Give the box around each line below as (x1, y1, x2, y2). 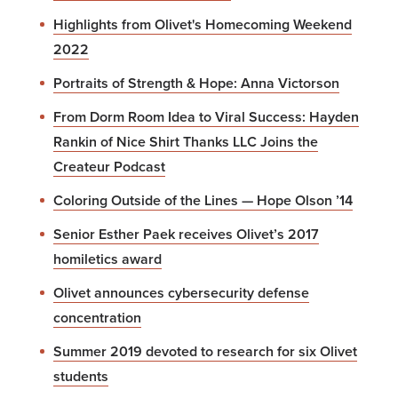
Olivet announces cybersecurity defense (53, 283, 309, 303)
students (53, 366, 108, 386)
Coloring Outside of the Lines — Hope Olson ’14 (53, 190, 353, 211)
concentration (53, 307, 141, 328)
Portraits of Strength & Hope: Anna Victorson (53, 73, 339, 93)
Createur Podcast (53, 156, 165, 177)
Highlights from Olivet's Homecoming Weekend (53, 14, 352, 35)
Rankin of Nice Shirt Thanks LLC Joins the (53, 131, 318, 152)
